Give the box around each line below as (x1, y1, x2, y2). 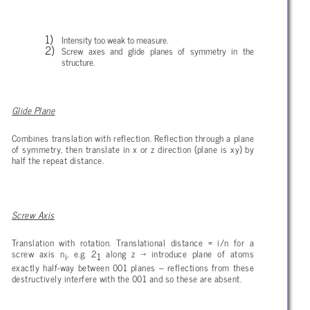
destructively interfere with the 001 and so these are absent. (12, 271, 242, 286)
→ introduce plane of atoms (140, 245, 255, 261)
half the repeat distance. (12, 152, 104, 168)
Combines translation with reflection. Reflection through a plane (12, 130, 254, 146)
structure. (62, 53, 95, 69)
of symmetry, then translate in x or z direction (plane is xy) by (12, 141, 254, 157)
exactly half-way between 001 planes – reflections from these (12, 259, 254, 275)
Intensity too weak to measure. (62, 31, 168, 47)
